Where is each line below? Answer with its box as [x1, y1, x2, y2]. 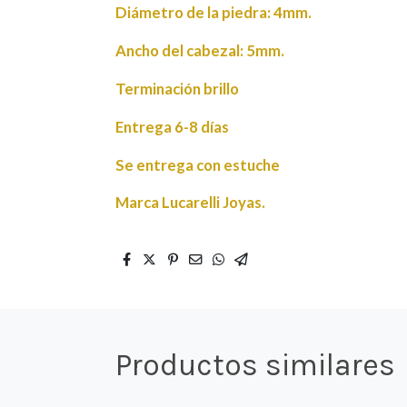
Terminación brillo [115, 78, 240, 98]
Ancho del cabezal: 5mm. [115, 41, 285, 61]
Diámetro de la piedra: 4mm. [115, 3, 313, 23]
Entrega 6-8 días [115, 116, 230, 136]
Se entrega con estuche [115, 154, 281, 174]
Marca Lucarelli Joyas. [115, 193, 266, 213]
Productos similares [115, 347, 396, 383]
